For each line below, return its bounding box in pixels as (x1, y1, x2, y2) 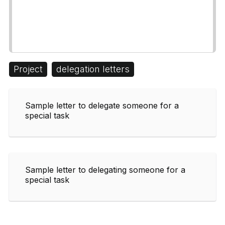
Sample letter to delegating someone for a (25, 164, 185, 175)
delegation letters (56, 63, 130, 74)
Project (14, 63, 43, 74)
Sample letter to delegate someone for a (25, 100, 179, 110)
